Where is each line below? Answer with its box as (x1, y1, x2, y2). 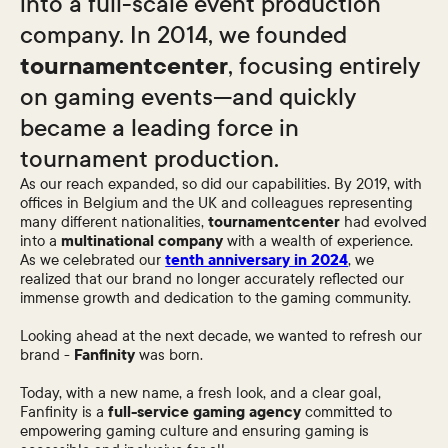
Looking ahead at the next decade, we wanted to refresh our (20, 325, 423, 346)
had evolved (344, 211, 428, 232)
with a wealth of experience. (223, 230, 414, 251)
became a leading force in (20, 111, 300, 144)
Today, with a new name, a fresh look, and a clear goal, (20, 382, 382, 403)
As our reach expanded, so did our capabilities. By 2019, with (20, 173, 423, 194)
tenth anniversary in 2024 (165, 249, 349, 270)
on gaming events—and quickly (20, 80, 357, 113)
